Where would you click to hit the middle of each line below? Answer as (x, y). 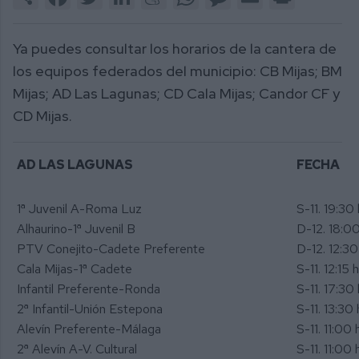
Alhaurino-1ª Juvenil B (76, 228)
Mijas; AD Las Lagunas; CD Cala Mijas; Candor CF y (176, 94)
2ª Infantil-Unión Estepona (90, 309)
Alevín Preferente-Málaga (89, 329)
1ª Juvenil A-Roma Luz (79, 208)
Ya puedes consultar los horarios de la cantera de (175, 49)
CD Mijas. (42, 116)
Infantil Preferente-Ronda (89, 288)
